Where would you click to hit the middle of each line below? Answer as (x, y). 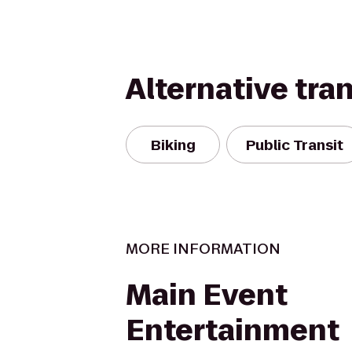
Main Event (207, 295)
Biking (173, 145)
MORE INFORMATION (203, 249)
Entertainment (233, 330)
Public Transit (295, 145)
